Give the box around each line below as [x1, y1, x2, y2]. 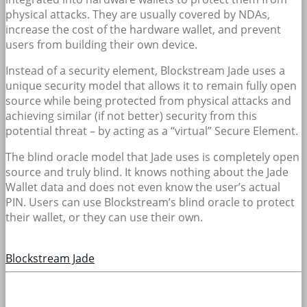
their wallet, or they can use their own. [5, 209, 203, 225]
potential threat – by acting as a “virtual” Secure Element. [5, 123, 298, 138]
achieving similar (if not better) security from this [5, 108, 257, 123]
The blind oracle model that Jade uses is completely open [5, 149, 299, 164]
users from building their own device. [5, 36, 197, 52]
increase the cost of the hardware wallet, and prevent [5, 21, 281, 37]
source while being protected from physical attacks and [5, 93, 291, 108]
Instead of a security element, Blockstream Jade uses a [5, 62, 285, 78]
